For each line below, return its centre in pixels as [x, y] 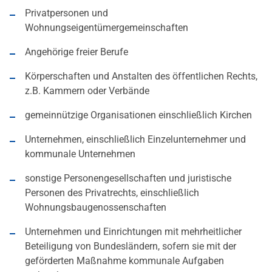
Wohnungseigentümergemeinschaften [107, 28]
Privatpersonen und [66, 13]
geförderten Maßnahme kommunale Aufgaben [124, 261]
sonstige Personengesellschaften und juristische [128, 178]
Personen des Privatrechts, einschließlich [112, 193]
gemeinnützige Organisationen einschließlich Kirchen [138, 115]
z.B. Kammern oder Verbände [87, 91]
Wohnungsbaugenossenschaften [96, 208]
